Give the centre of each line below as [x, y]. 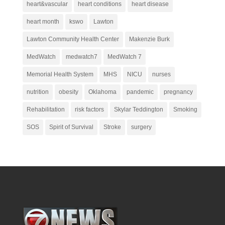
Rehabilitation [45, 109]
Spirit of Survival [71, 127]
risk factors [89, 109]
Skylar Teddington [138, 109]
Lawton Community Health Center [73, 39]
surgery [141, 127]
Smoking [185, 109]
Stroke [112, 127]
